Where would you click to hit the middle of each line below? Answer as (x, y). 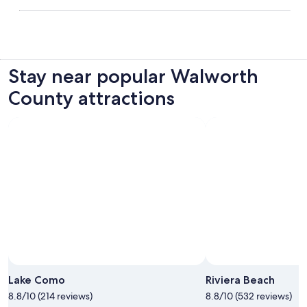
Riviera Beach (240, 280)
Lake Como (37, 280)
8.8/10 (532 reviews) (249, 296)
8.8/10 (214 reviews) (50, 296)
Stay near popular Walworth (133, 76)
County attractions (91, 98)
